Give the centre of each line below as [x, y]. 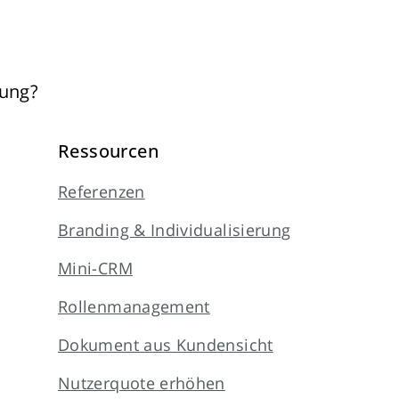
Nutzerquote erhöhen [142, 383]
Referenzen [102, 191]
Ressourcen [108, 151]
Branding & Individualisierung [175, 230]
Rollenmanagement [134, 306]
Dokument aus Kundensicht [166, 345]
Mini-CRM [95, 268]
